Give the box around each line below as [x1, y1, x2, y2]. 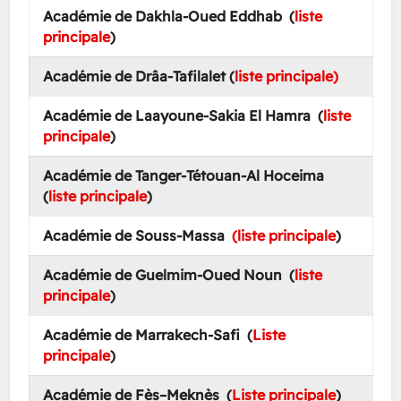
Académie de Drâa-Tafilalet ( [42, 67, 235, 85]
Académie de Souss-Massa [42, 226, 232, 244]
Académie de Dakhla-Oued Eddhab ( [42, 7, 294, 25]
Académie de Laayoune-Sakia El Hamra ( [42, 107, 323, 124]
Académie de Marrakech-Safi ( [42, 326, 252, 344]
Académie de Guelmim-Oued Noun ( [42, 266, 294, 284]
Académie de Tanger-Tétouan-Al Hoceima [42, 166, 328, 184]
